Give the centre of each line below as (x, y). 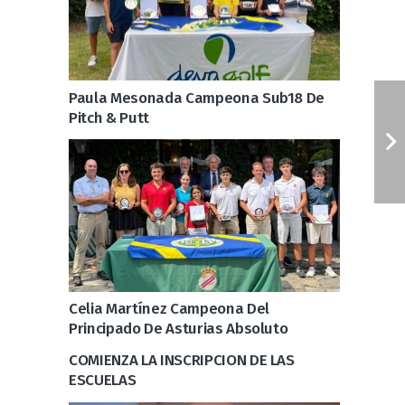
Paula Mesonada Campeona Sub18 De (197, 98)
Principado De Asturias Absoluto (179, 329)
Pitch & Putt (109, 118)
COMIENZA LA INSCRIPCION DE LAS (182, 361)
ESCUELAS (103, 381)
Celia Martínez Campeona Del (169, 309)
